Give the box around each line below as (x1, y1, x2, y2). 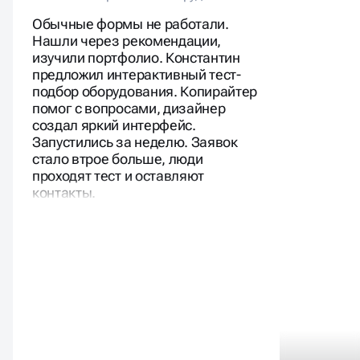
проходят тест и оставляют (32, 166, 204, 184)
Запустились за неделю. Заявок (32, 133, 238, 150)
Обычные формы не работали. (32, 14, 229, 32)
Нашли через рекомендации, (32, 31, 221, 49)
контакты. (32, 183, 96, 201)
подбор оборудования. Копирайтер (32, 82, 258, 100)
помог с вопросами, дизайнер (32, 99, 226, 117)
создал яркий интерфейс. (32, 116, 196, 133)
